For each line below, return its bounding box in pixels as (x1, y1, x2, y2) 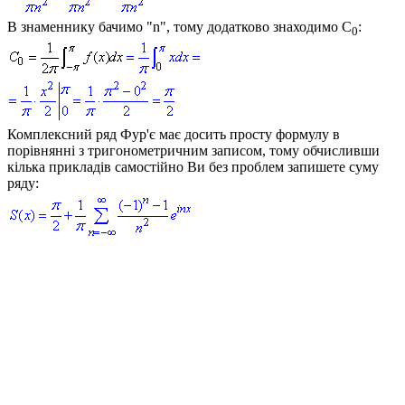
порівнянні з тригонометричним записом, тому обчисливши (7, 143, 380, 159)
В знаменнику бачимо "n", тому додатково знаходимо (7, 18, 342, 34)
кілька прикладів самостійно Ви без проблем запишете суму (7, 159, 379, 175)
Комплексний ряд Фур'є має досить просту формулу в (7, 127, 340, 143)
